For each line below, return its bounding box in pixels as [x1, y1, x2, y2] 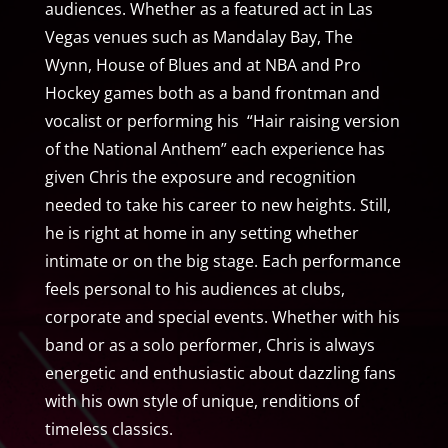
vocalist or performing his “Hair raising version [44, 109, 400, 132]
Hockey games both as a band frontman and [44, 81, 380, 104]
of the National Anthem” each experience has [44, 137, 385, 160]
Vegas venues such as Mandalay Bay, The [44, 25, 353, 48]
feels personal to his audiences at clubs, [44, 277, 345, 300]
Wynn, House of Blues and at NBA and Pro [44, 53, 361, 76]
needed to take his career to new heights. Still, [44, 193, 391, 216]
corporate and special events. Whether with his [44, 305, 400, 328]
